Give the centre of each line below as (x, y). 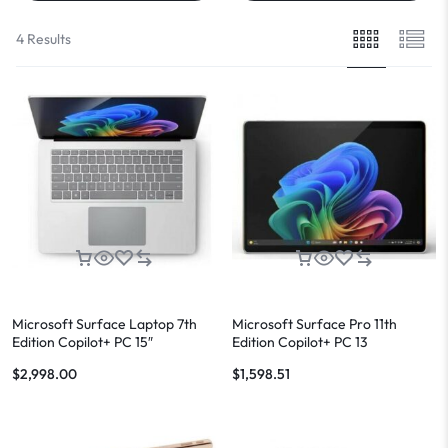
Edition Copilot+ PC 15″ (82, 341)
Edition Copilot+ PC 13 (300, 341)
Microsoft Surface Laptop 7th (104, 323)
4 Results (43, 38)
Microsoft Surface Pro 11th (314, 323)
